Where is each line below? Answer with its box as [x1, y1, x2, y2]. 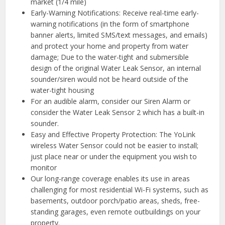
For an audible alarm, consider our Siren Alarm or [31, 96, 191, 106]
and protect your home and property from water [31, 41, 189, 51]
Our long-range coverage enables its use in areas [31, 174, 190, 184]
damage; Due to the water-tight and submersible [31, 52, 189, 62]
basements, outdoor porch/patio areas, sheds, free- [31, 196, 200, 206]
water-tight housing [31, 85, 94, 95]
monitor [31, 163, 57, 173]
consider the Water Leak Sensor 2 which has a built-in [31, 107, 205, 118]
